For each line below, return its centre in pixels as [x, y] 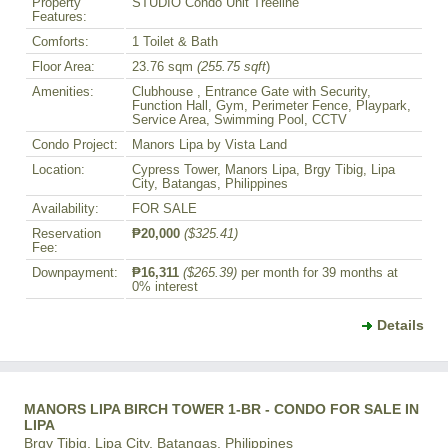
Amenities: [63, 92]
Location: [58, 170]
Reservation [66, 234]
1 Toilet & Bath [175, 42]
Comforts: [60, 42]
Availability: [65, 209]
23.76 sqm [164, 67]
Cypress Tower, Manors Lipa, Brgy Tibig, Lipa [263, 170]
